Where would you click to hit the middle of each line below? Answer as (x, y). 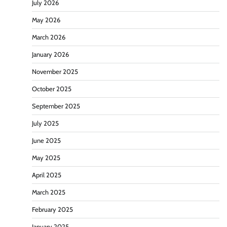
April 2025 (47, 175)
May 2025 (46, 158)
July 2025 (45, 123)
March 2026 (49, 37)
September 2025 (56, 106)
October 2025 (52, 89)
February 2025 (52, 209)
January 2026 (50, 54)
